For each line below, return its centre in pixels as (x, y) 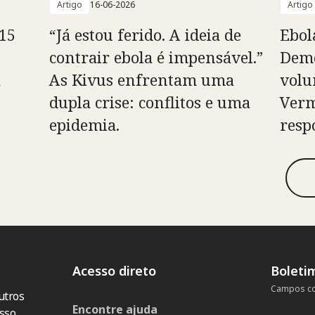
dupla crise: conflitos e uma (149, 102)
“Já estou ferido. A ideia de (145, 34)
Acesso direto (115, 270)
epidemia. (84, 124)
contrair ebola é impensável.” (156, 57)
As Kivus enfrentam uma (141, 79)
